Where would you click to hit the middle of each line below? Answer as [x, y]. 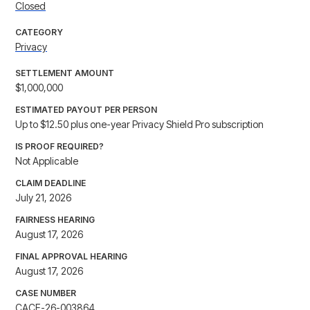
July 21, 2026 [43, 198]
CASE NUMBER [46, 293]
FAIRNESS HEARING [55, 220]
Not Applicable [47, 161]
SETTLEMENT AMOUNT [65, 73]
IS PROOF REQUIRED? [60, 147]
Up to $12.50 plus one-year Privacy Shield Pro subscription [139, 125]
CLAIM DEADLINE [51, 183]
